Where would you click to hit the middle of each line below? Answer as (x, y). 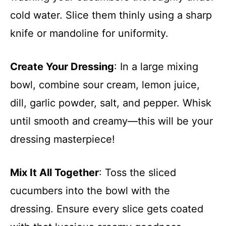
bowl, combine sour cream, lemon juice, (105, 84)
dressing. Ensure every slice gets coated (107, 209)
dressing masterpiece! (63, 139)
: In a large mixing (156, 66)
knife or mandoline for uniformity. (89, 33)
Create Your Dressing (62, 66)
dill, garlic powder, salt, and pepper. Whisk (111, 103)
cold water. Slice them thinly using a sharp (111, 15)
